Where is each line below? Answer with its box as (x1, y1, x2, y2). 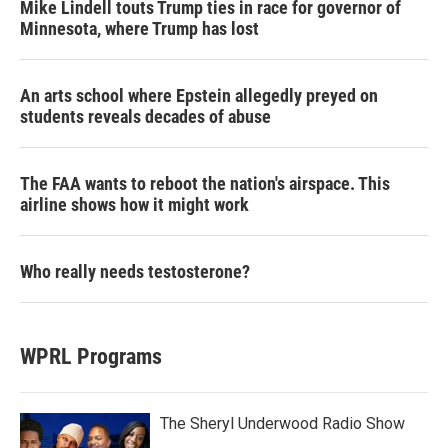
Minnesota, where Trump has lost (20, 18, 259, 39)
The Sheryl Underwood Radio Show (160, 414, 405, 433)
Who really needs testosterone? (20, 261, 250, 282)
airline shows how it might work (20, 194, 249, 215)
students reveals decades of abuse (20, 106, 271, 127)
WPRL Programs (20, 344, 162, 369)
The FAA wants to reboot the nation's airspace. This (20, 173, 390, 194)
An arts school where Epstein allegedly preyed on (20, 85, 378, 106)
